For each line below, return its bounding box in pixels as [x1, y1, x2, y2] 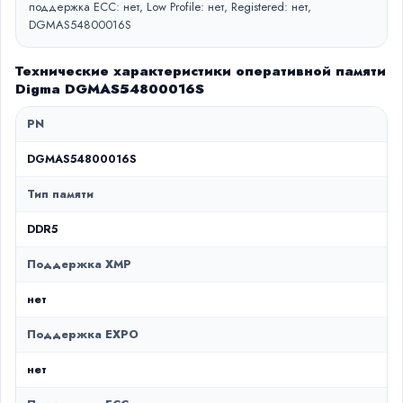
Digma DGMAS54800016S [15, 79, 204, 99]
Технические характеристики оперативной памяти [15, 61, 386, 81]
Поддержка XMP [27, 256, 131, 273]
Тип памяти [27, 186, 94, 202]
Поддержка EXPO [27, 327, 139, 343]
